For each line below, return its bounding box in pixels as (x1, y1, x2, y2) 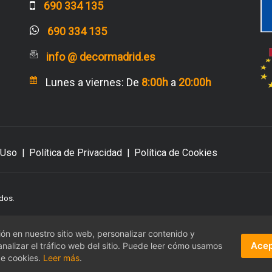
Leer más (43, 253, 80, 263)
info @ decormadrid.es (46, 50, 155, 63)
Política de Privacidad (29, 146, 122, 158)
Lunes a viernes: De (46, 75, 141, 89)
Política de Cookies (134, 146, 217, 158)
